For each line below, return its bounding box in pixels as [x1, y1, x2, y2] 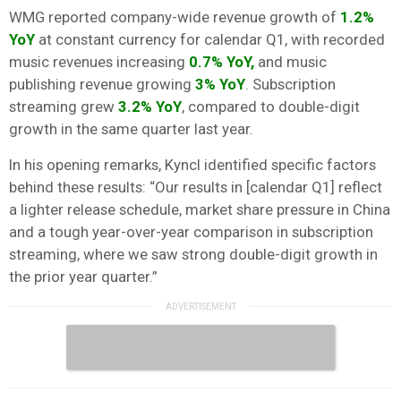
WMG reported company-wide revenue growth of [9, 7, 340, 26]
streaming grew [9, 97, 118, 115]
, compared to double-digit [182, 97, 360, 115]
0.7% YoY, [189, 52, 254, 71]
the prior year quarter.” [9, 267, 158, 286]
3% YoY [192, 74, 245, 93]
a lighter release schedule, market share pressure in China [9, 200, 390, 218]
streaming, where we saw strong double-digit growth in [9, 244, 378, 263]
